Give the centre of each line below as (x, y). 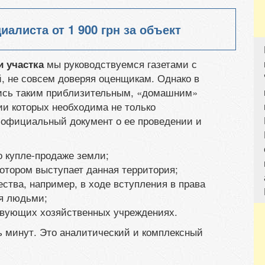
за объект (151, 30)
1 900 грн (94, 30)
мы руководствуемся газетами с (120, 63)
